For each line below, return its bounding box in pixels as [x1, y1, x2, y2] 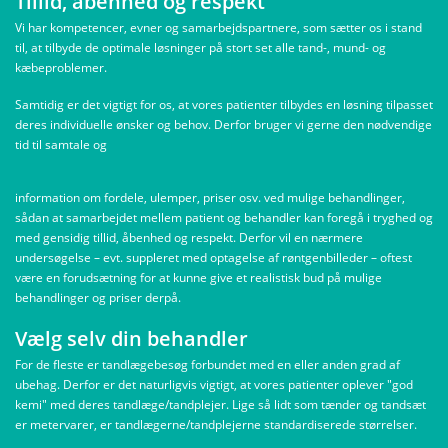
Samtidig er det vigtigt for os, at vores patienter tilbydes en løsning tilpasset [15, 96, 433, 113]
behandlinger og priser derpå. [15, 289, 181, 306]
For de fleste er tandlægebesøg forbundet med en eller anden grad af [15, 356, 400, 373]
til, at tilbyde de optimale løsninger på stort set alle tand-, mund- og [15, 39, 386, 56]
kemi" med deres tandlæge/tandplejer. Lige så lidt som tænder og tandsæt [15, 396, 426, 413]
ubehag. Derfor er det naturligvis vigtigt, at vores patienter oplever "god [15, 376, 413, 393]
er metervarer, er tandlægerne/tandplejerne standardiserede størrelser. [15, 416, 417, 433]
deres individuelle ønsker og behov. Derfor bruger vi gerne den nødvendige [15, 116, 432, 133]
